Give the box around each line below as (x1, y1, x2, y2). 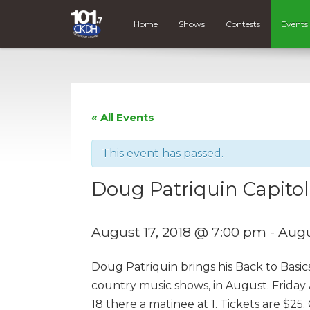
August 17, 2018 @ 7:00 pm (91, 223, 266, 240)
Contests (226, 19, 261, 30)
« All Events (91, 110, 154, 124)
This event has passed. (102, 146, 224, 160)
